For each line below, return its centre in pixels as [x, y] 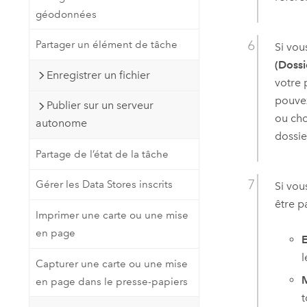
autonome [61, 123]
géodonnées [66, 14]
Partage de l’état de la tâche [102, 154]
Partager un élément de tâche [106, 45]
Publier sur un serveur [100, 106]
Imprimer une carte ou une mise [112, 216]
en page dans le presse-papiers [111, 281]
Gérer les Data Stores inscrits [104, 185]
